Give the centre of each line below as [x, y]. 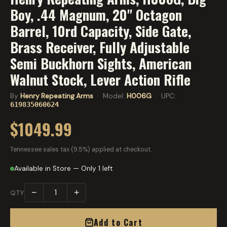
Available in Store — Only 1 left [64, 169]
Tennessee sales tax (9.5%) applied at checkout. [81, 150]
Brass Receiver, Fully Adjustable [100, 47]
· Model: [110, 96]
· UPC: [164, 96]
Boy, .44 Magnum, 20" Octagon [96, 15]
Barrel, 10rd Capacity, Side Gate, [101, 31]
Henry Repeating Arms [57, 96]
